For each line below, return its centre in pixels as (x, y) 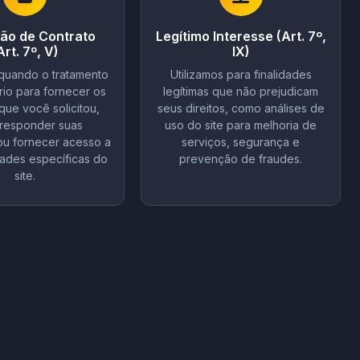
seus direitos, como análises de (241, 108)
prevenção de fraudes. (241, 159)
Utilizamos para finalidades (241, 74)
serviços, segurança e (241, 142)
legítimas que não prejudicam (241, 91)
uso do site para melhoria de (241, 125)
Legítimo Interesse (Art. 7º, (241, 36)
